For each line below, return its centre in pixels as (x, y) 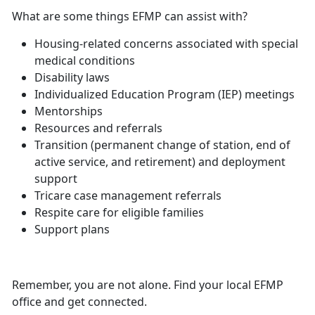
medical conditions (85, 61)
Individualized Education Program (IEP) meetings (165, 95)
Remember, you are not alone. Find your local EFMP (148, 285)
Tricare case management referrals (128, 196)
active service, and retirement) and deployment (160, 162)
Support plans (72, 230)
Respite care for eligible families (119, 213)
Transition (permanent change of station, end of (162, 145)
